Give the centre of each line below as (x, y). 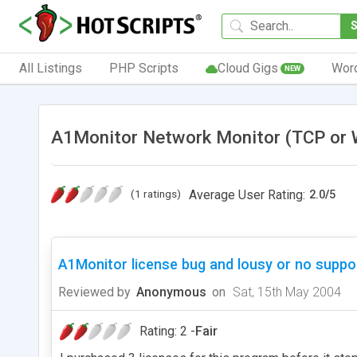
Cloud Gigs (247, 68)
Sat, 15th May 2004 (285, 292)
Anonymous (171, 292)
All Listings (51, 68)
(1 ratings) (156, 193)
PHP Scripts (143, 68)
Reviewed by (94, 292)
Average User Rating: (247, 194)
